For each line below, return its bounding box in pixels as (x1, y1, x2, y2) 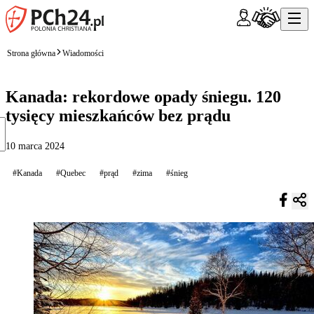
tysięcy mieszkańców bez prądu (6, 106, 231, 125)
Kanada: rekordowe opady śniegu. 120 (6, 87, 281, 106)
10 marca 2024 (6, 140, 64, 151)
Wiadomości (62, 48, 104, 58)
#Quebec (56, 168, 86, 178)
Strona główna (7, 48, 55, 58)
